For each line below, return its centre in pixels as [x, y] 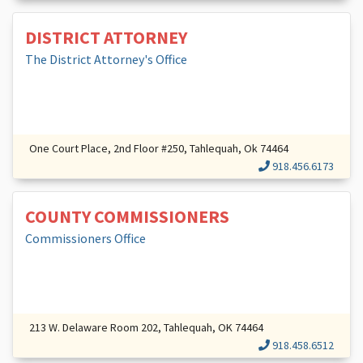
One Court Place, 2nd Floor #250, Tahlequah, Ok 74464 [159, 148]
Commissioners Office [85, 238]
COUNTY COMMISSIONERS [127, 216]
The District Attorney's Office [106, 59]
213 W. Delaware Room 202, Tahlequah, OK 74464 [146, 327]
